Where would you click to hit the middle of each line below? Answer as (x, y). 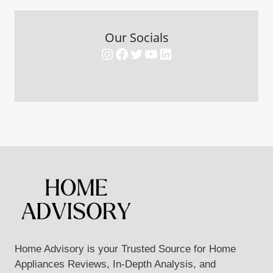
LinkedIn (185, 53)
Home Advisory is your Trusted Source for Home (125, 249)
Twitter (150, 53)
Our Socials (136, 37)
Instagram (132, 53)
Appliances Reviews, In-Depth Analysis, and (115, 264)
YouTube (172, 53)
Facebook (146, 53)
